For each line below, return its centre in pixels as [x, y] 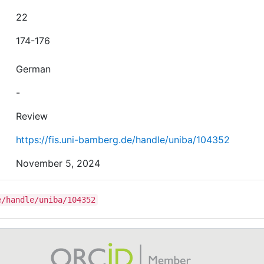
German [34, 69]
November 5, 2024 [58, 163]
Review [32, 116]
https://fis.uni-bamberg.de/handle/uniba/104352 [123, 140]
